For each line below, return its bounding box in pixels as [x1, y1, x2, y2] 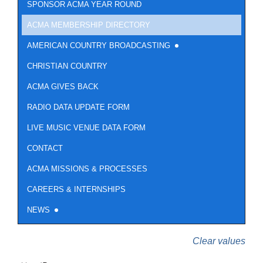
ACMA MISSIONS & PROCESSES [27, 164, 147, 174]
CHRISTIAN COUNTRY [27, 62, 107, 71]
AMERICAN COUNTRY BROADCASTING [27, 41, 170, 50]
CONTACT [27, 144, 63, 153]
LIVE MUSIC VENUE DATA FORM [27, 123, 146, 133]
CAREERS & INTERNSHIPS [27, 185, 126, 194]
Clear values [193, 236, 245, 247]
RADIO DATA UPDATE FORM [27, 103, 130, 112]
